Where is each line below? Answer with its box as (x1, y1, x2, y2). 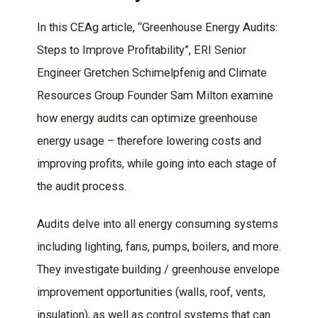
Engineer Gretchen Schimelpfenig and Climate (36, 65, 267, 79)
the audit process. (36, 179, 126, 193)
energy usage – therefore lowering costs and (36, 133, 261, 148)
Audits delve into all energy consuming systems (36, 217, 278, 231)
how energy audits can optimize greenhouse (36, 111, 258, 125)
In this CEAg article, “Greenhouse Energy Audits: (36, 20, 278, 34)
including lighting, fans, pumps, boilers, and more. (36, 240, 281, 254)
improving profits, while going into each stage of (36, 156, 277, 170)
